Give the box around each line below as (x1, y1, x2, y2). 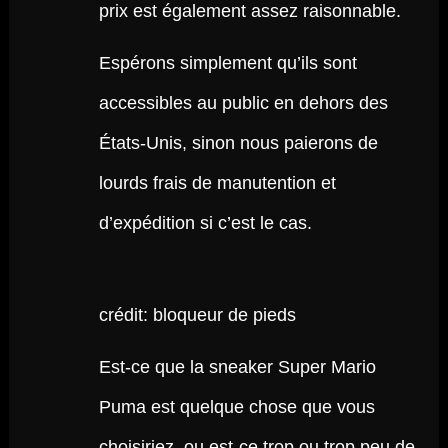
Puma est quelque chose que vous (98, 397, 375, 417)
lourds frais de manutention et (98, 173, 336, 193)
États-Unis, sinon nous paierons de (98, 133, 378, 153)
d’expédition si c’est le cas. (98, 213, 312, 233)
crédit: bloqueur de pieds (98, 305, 296, 325)
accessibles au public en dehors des (98, 93, 388, 113)
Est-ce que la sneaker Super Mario (98, 357, 376, 377)
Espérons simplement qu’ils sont (98, 53, 357, 73)
